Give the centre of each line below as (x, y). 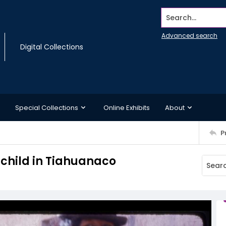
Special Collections (47, 107)
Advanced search (189, 36)
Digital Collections (52, 47)
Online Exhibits (127, 107)
